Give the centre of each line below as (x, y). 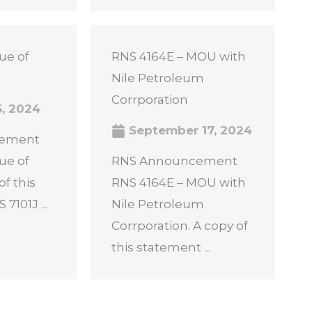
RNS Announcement (174, 161)
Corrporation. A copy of (179, 226)
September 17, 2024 (188, 130)
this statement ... (161, 247)
